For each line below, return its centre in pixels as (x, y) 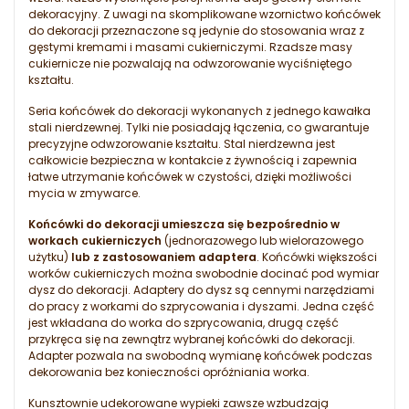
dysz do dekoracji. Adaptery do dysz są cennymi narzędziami (201, 290)
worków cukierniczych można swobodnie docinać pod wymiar (204, 274)
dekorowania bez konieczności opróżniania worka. (169, 372)
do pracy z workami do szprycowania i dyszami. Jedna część (201, 307)
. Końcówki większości (317, 257)
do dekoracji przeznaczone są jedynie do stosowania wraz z (196, 31)
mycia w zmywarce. (86, 194)
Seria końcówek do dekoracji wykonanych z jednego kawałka (199, 111)
